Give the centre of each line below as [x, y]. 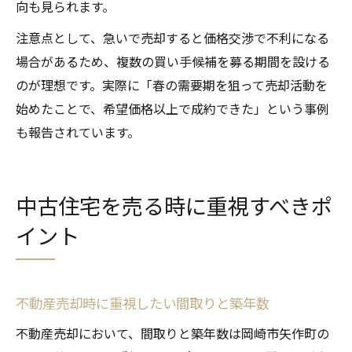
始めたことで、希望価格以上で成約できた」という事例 [172, 109]
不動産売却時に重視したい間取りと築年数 [143, 303]
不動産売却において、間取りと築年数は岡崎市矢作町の [172, 334]
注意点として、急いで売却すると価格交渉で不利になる [172, 38]
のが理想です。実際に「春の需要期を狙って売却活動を [172, 85]
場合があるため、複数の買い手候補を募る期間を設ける [173, 62]
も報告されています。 [78, 132]
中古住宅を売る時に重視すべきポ [174, 206]
